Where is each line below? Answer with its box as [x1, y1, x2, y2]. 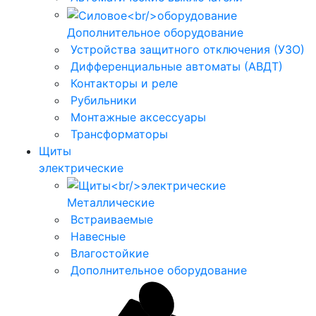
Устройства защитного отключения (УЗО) [71, 42, 305, 56]
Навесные [71, 229, 126, 244]
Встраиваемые [71, 212, 153, 227]
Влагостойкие [71, 246, 149, 261]
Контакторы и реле [71, 75, 178, 90]
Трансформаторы [71, 126, 168, 141]
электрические [39, 160, 123, 175]
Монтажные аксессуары [71, 109, 206, 124]
